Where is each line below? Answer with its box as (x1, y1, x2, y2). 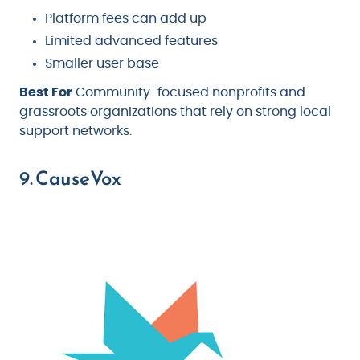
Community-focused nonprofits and (72, 85, 305, 99)
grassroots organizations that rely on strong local (19, 104, 331, 118)
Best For (19, 85, 72, 99)
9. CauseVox (19, 163, 121, 193)
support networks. (19, 124, 132, 137)
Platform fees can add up (45, 11, 207, 25)
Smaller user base (45, 56, 159, 70)
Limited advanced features (45, 34, 218, 47)
